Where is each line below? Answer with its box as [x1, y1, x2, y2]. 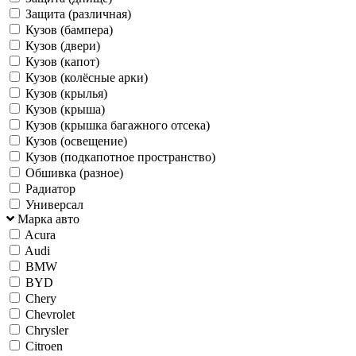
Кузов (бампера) [25, 22, 113, 37]
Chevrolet [25, 307, 75, 321]
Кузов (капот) [25, 54, 99, 68]
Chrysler [25, 323, 68, 337]
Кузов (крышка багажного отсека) [25, 118, 210, 132]
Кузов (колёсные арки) [25, 70, 148, 84]
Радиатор [25, 181, 75, 195]
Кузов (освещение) [25, 133, 127, 148]
